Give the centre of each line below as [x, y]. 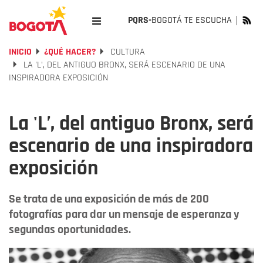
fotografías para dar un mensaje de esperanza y [124, 214]
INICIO [20, 52]
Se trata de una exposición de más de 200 [109, 199]
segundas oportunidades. [70, 230]
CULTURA [127, 52]
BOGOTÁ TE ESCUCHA [192, 20]
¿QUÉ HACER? [70, 52]
